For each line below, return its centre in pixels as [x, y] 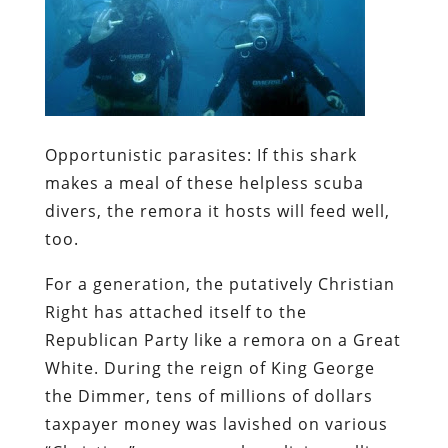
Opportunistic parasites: [150, 154]
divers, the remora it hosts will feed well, [217, 210]
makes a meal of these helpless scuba [204, 182]
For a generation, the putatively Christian [219, 283]
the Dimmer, [100, 395]
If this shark [306, 154]
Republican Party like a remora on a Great [222, 339]
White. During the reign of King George [209, 367]
